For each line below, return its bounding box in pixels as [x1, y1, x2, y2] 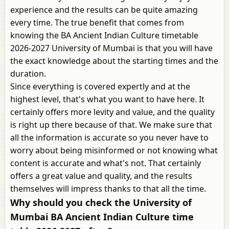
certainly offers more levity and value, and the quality [10, 106, 215, 118]
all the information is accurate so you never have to [10, 132, 209, 143]
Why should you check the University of [10, 196, 192, 209]
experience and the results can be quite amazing [10, 4, 198, 15]
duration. [10, 68, 46, 79]
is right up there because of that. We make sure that [10, 119, 212, 130]
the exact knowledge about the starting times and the [10, 55, 218, 66]
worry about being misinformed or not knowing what [10, 145, 218, 156]
